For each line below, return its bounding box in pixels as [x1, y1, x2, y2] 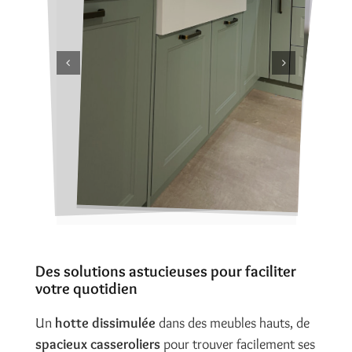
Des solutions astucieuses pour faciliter [35, 261, 296, 280]
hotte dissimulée [54, 313, 156, 332]
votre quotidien [35, 278, 137, 298]
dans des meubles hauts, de [155, 313, 310, 332]
